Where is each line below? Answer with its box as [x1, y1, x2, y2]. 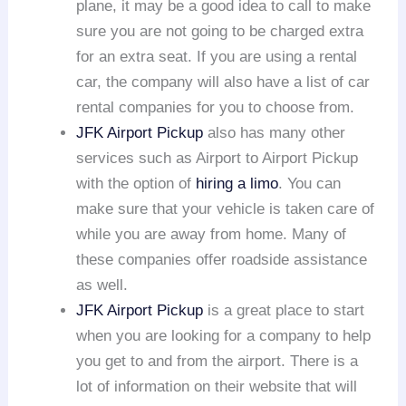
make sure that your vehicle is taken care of [76, 200, 375, 218]
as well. [76, 276, 129, 295]
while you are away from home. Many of [76, 226, 347, 244]
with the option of [76, 175, 197, 193]
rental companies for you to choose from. [76, 99, 355, 117]
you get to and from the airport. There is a [76, 353, 359, 371]
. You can [278, 175, 342, 193]
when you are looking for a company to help [76, 327, 372, 345]
